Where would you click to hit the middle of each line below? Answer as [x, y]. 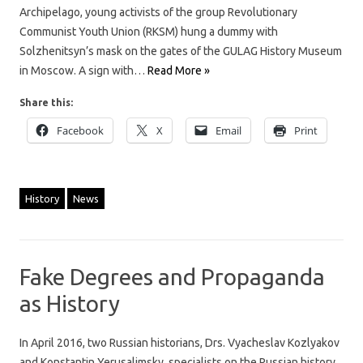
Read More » [179, 70]
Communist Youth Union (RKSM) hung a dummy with [149, 31]
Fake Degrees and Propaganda [172, 276]
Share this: [46, 102]
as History [70, 303]
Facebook [80, 130]
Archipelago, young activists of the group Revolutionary [158, 12]
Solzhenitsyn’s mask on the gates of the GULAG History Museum [181, 51]
